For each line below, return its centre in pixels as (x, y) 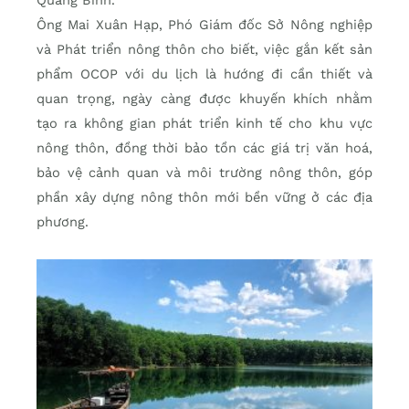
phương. (63, 222)
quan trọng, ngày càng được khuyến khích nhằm (204, 99)
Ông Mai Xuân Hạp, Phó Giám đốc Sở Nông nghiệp (204, 25)
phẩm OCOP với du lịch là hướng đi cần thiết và (204, 74)
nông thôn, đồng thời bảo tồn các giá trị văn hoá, (204, 148)
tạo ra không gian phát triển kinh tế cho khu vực (204, 124)
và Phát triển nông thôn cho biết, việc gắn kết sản (204, 50)
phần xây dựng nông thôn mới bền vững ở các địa (204, 198)
